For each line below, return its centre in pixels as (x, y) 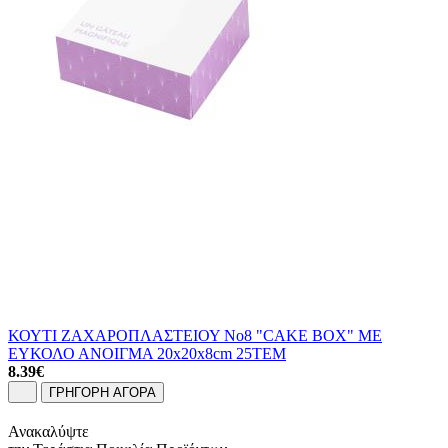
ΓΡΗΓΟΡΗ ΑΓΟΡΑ (103, 393)
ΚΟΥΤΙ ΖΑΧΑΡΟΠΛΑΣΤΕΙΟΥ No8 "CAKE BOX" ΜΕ (195, 335)
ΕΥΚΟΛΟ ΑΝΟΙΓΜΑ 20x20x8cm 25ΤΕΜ (147, 353)
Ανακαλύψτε (48, 432)
